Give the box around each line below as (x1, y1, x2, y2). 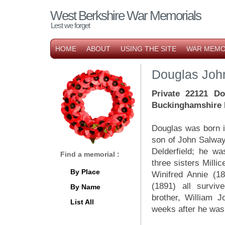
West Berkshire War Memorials (50, 8, 201, 23)
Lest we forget (51, 21, 90, 30)
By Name (70, 183, 100, 191)
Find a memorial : (60, 150, 120, 158)
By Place (70, 168, 100, 176)
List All (70, 198, 94, 206)
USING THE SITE (121, 45, 176, 53)
